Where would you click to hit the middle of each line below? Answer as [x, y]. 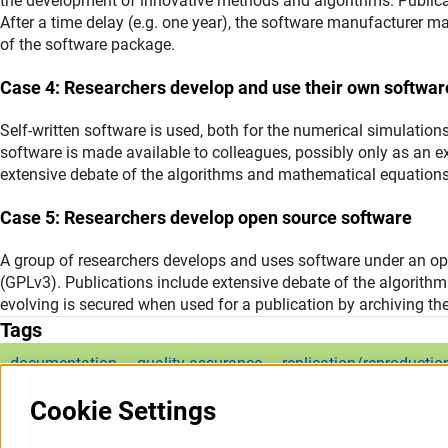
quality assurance [199, 363]
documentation [63, 363]
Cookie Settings [123, 411]
